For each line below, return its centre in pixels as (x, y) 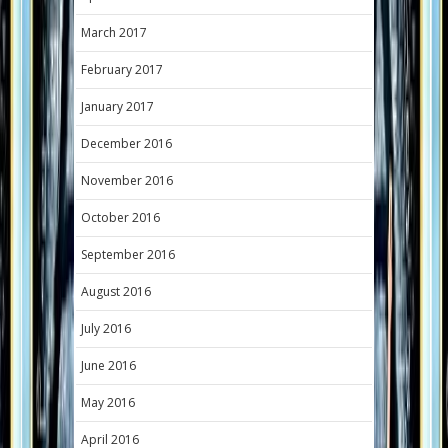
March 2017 (114, 32)
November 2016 (127, 180)
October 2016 (120, 217)
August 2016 (116, 291)
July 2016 (106, 328)
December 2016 (126, 143)
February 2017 (122, 69)
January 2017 (117, 106)
